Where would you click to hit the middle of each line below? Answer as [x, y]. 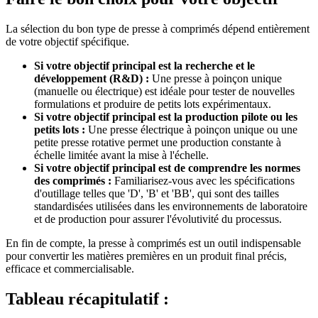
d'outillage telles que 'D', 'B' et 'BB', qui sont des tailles [157, 194]
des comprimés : [73, 181]
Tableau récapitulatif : [87, 299]
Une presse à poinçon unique [215, 79]
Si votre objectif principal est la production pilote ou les [166, 117]
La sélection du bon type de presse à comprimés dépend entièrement [158, 29]
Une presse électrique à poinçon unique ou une [191, 130]
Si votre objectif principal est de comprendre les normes [167, 168]
